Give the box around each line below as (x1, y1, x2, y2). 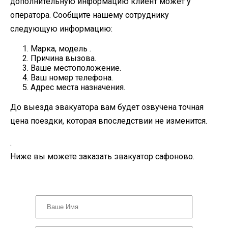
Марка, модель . (31, 44, 91, 54)
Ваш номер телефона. (31, 73, 113, 83)
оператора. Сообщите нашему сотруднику (10, 10, 169, 20)
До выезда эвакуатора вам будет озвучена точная (10, 102, 204, 112)
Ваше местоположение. (31, 63, 121, 73)
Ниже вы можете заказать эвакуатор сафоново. (10, 152, 194, 162)
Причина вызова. (31, 53, 96, 64)
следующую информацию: (10, 24, 112, 34)
